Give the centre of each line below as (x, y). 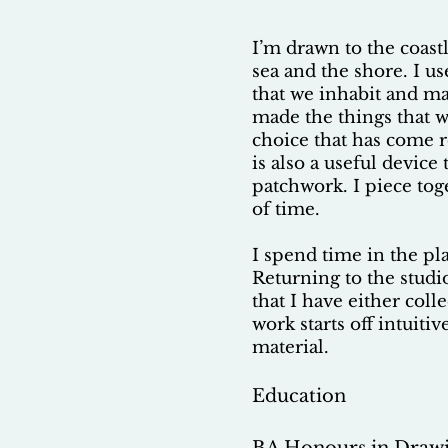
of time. (286, 209)
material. (290, 347)
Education (299, 395)
